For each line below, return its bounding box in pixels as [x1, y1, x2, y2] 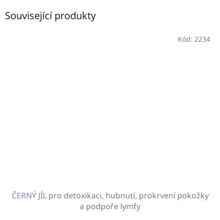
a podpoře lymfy [80, 200, 140, 212]
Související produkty [5, 9, 96, 23]
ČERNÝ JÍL [11, 190, 49, 201]
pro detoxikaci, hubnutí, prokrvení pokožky [48, 190, 209, 201]
